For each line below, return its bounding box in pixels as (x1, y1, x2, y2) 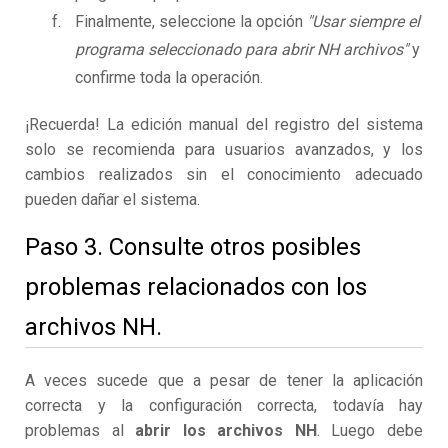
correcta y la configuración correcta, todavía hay (25, 396, 423, 416)
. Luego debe (316, 421, 424, 441)
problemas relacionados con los (25, 273, 367, 302)
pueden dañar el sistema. (25, 190, 200, 210)
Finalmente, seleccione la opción (75, 12, 307, 32)
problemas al (25, 421, 136, 441)
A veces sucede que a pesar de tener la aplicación (25, 371, 423, 391)
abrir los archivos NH (135, 421, 317, 441)
